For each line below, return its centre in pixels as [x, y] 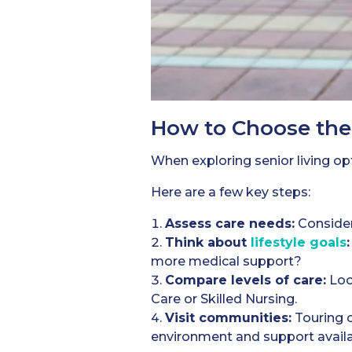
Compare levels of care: [246, 280]
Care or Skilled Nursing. [224, 299]
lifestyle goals [299, 242]
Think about [208, 242]
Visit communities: [228, 317]
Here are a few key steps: [231, 192]
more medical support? [226, 261]
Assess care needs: [230, 223]
